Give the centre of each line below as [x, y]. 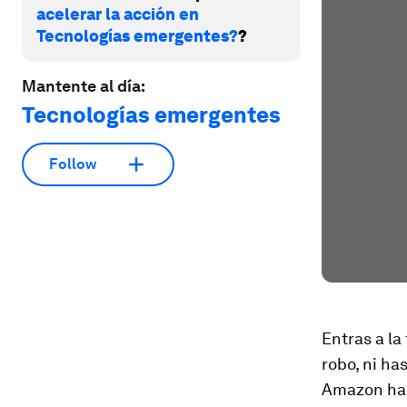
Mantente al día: [84, 85]
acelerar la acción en [118, 14]
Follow [73, 164]
